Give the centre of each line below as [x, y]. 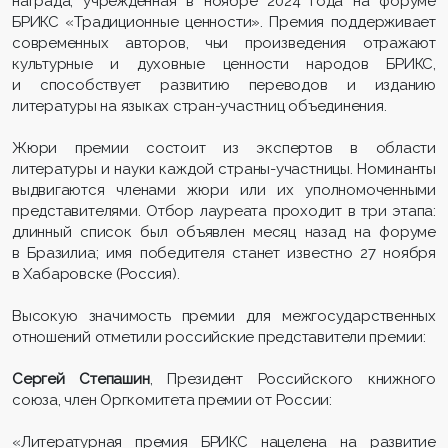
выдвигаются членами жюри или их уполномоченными [224, 189]
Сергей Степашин [81, 378]
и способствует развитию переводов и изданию [224, 84]
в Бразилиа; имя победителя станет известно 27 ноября [224, 252]
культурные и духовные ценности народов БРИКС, [224, 63]
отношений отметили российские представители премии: [219, 336]
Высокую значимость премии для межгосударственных [224, 315]
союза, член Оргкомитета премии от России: [174, 399]
